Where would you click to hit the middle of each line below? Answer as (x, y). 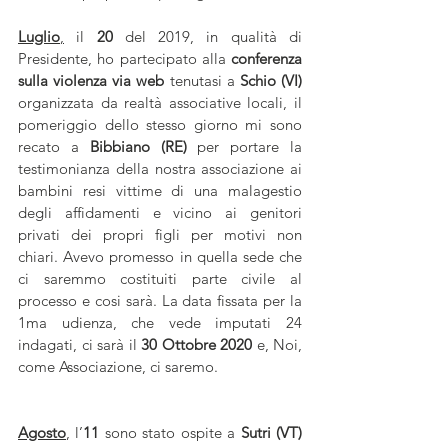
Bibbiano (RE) (138, 146)
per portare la (244, 146)
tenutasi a (202, 80)
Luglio (39, 36)
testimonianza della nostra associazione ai (160, 168)
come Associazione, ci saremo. (118, 366)
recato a (54, 146)
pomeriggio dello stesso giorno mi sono (160, 124)
